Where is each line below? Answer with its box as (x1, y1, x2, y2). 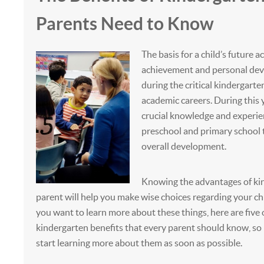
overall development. (141, 141, 226, 151)
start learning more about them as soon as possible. (35, 237, 242, 248)
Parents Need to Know (35, 14, 214, 34)
